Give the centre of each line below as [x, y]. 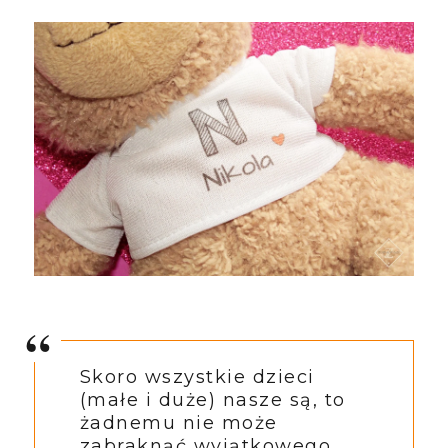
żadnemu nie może [178, 423]
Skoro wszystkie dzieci [197, 377]
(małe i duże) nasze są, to [212, 400]
